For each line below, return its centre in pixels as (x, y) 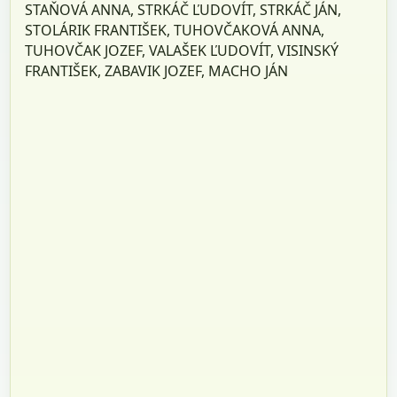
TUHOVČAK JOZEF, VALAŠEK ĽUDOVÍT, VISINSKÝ (182, 50)
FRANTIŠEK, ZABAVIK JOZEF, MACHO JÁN (157, 70)
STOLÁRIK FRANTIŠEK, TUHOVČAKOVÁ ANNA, (175, 30)
